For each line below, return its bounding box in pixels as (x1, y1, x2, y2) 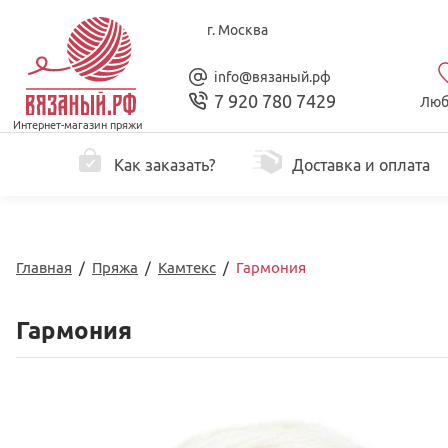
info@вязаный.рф (214, 68, 331, 85)
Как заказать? (114, 155, 215, 174)
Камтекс (158, 259, 216, 276)
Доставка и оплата (291, 155, 430, 174)
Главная (16, 259, 72, 276)
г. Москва (207, 22, 268, 38)
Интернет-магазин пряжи (13, 119, 143, 131)
